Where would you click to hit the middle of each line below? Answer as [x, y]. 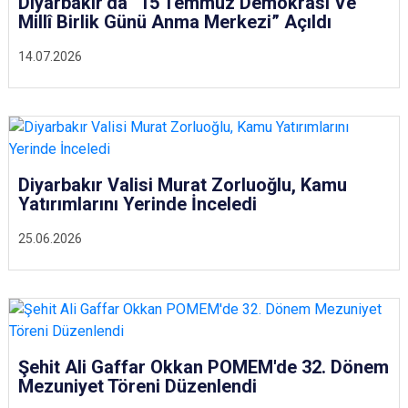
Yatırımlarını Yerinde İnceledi [138, 204]
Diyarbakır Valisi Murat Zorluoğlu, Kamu [183, 185]
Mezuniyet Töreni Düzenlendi [138, 386]
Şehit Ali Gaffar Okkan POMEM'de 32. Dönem [204, 367]
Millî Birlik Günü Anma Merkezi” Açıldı [175, 22]
